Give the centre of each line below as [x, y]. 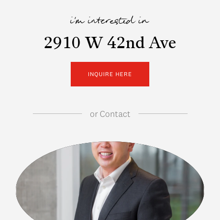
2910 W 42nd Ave [110, 44]
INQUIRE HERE [110, 74]
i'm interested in [110, 22]
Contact [114, 113]
